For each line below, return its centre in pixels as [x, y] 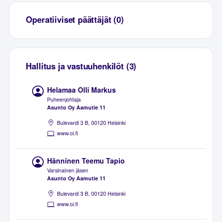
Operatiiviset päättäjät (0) [75, 20]
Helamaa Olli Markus [82, 89]
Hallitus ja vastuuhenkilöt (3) [81, 66]
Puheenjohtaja [64, 99]
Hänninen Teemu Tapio [86, 161]
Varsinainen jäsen [68, 170]
